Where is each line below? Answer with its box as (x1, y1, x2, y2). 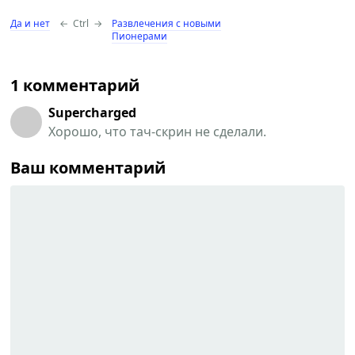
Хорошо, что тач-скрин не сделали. (48, 122, 267, 140)
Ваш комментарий (10, 156, 166, 178)
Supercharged (48, 103, 137, 121)
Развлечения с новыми (112, 16, 222, 30)
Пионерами (112, 29, 168, 43)
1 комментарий (10, 74, 140, 96)
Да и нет (10, 16, 51, 30)
